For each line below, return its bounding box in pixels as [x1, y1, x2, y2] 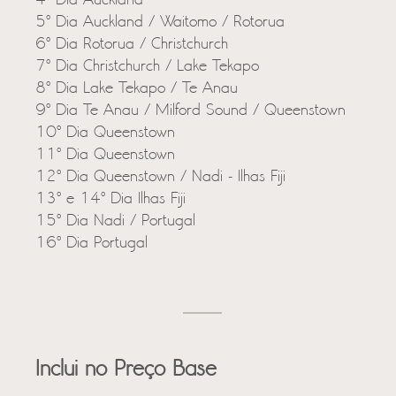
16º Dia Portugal [35, 234, 148, 253]
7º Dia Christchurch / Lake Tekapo [35, 57, 259, 76]
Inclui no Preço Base [35, 358, 217, 382]
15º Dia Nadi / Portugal [35, 212, 195, 231]
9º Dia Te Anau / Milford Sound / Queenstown [35, 102, 346, 120]
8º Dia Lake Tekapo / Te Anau [35, 80, 238, 98]
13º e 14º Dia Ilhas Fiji [35, 190, 186, 209]
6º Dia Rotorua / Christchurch [35, 35, 228, 54]
